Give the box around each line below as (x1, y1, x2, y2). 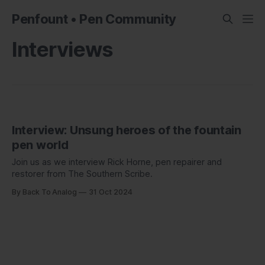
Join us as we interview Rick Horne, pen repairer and (12, 157, 222, 168)
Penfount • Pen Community (12, 11, 177, 27)
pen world (12, 138, 69, 153)
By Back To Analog (12, 188, 77, 197)
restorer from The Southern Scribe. (12, 169, 153, 180)
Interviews (12, 37, 114, 62)
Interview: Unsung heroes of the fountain (12, 123, 241, 138)
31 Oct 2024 (89, 188, 132, 197)
